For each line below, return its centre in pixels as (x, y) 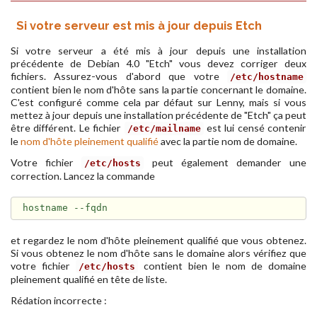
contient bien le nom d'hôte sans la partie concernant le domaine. (158, 90)
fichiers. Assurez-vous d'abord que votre (119, 76)
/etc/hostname (267, 77)
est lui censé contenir (255, 128)
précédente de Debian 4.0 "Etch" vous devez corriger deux (158, 64)
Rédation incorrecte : (59, 300)
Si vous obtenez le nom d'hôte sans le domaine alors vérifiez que (158, 253)
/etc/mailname (164, 129)
